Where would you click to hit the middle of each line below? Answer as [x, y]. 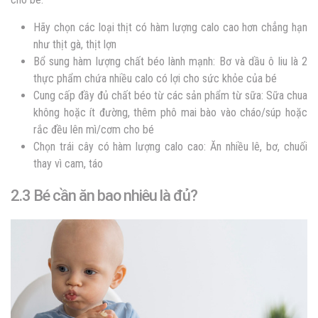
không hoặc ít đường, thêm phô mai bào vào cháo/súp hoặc [170, 113]
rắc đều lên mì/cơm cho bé [94, 130]
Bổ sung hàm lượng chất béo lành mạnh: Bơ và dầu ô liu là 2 [170, 62]
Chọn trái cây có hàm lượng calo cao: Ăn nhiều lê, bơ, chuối [170, 147]
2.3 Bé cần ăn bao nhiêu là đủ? [104, 196]
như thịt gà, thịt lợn [75, 45]
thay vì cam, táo [68, 164]
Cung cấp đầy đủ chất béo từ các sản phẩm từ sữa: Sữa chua [170, 96]
